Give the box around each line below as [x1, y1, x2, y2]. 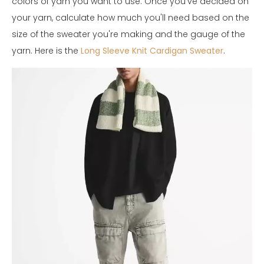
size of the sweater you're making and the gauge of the [12, 28, 245, 40]
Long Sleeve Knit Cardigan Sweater [81, 44, 223, 57]
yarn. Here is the [12, 44, 81, 57]
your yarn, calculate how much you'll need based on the [12, 11, 249, 24]
